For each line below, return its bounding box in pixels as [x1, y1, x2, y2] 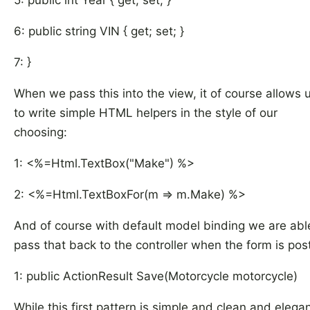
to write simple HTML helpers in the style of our [14, 106, 277, 120]
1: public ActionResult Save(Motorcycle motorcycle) [14, 269, 298, 283]
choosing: [14, 125, 67, 139]
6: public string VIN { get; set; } [14, 24, 184, 38]
